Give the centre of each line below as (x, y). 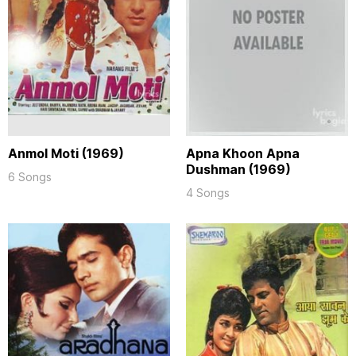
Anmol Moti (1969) (66, 153)
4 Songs (208, 192)
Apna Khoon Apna (243, 153)
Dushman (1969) (238, 169)
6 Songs (30, 176)
